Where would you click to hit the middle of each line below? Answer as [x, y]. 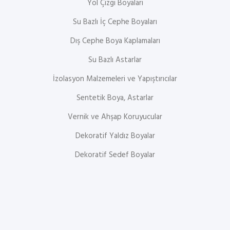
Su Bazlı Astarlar [115, 60]
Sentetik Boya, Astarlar [115, 98]
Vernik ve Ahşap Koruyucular [115, 117]
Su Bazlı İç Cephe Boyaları [115, 22]
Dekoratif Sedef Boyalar [115, 155]
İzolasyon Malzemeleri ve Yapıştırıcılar [115, 79]
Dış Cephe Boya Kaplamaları [115, 41]
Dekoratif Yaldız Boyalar [115, 136]
